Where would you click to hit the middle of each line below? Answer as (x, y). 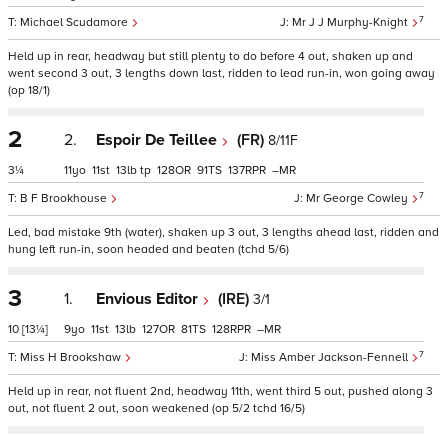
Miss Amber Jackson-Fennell (331, 357)
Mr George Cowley (358, 198)
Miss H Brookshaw (72, 357)
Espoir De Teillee (158, 140)
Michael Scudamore (75, 22)
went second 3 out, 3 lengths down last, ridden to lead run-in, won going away (221, 73)
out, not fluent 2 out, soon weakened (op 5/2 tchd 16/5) (156, 408)
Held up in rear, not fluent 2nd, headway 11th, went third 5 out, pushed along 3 (220, 391)
